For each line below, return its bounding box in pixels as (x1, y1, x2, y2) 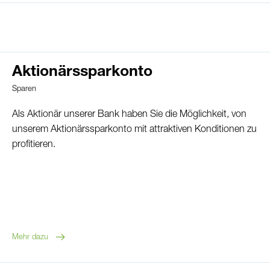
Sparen (12, 85, 36, 93)
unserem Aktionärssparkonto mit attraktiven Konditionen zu (12, 125, 257, 135)
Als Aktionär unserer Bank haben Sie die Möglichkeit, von (12, 110, 246, 120)
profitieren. (12, 140, 55, 150)
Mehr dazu (12, 233, 48, 242)
